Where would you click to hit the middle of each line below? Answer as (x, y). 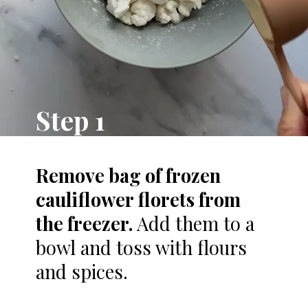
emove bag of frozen (135, 176)
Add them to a (196, 224)
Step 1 (71, 120)
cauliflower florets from (139, 200)
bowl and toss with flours (142, 248)
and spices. (82, 272)
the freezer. (87, 224)
